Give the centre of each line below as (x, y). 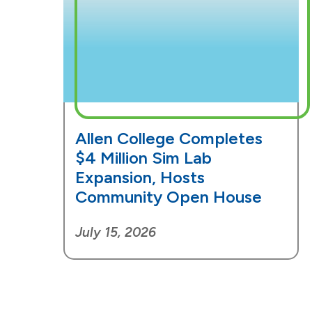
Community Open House (168, 197)
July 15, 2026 (115, 233)
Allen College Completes (169, 139)
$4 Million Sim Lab (143, 158)
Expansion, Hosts (140, 178)
